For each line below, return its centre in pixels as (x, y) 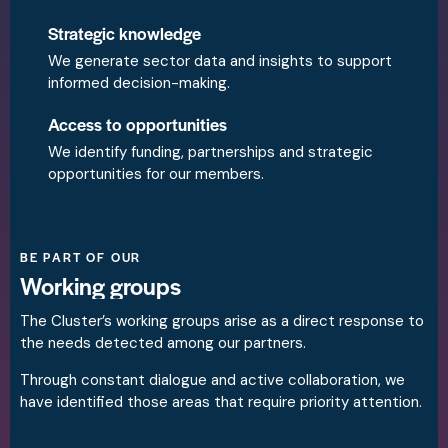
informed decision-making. (139, 83)
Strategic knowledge (124, 33)
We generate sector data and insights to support (220, 61)
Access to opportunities (137, 124)
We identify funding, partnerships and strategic (210, 152)
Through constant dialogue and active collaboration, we (212, 380)
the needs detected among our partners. (163, 343)
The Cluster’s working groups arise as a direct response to (222, 321)
